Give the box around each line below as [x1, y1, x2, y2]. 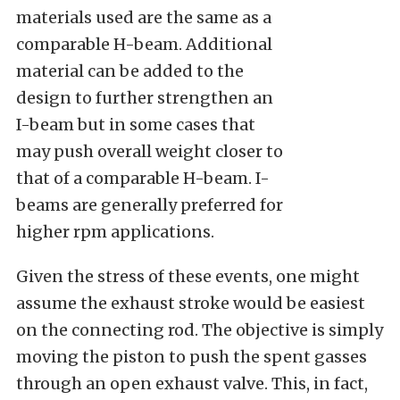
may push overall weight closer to [16, 141, 283, 162]
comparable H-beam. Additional [16, 34, 272, 54]
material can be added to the [16, 61, 244, 81]
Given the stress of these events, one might [16, 266, 360, 287]
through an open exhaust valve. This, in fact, [16, 373, 368, 394]
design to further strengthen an [16, 87, 273, 108]
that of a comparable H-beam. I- [16, 168, 270, 188]
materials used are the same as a [16, 7, 271, 28]
